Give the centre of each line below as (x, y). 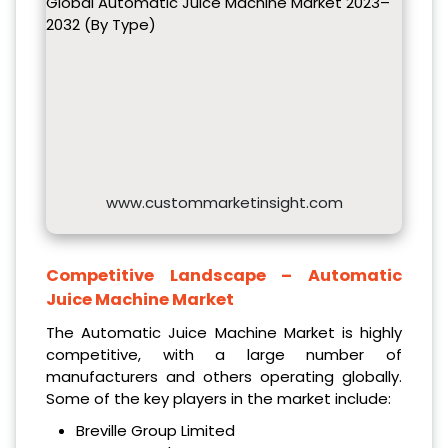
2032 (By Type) (101, 24)
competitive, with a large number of (224, 354)
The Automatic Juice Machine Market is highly (224, 332)
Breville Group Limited (155, 430)
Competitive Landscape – (177, 275)
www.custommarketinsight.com (224, 202)
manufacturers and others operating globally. (224, 376)
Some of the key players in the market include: (218, 398)
